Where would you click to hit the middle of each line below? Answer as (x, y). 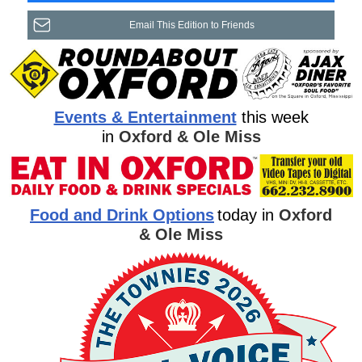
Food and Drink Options (122, 215)
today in (248, 215)
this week (275, 117)
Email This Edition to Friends (192, 25)
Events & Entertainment (145, 117)
